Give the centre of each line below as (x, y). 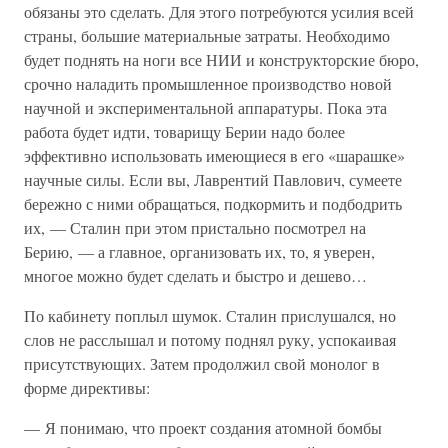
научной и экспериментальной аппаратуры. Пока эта (205, 107)
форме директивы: (87, 387)
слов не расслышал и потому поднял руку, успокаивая (210, 339)
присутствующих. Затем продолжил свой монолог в (202, 363)
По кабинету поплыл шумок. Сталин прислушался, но (210, 315)
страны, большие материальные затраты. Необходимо (207, 35)
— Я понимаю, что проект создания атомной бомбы (203, 427)
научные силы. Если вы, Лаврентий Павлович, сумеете (213, 179)
